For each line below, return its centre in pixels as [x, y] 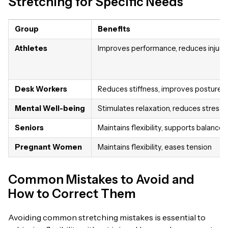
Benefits [114, 29]
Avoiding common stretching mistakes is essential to [107, 217]
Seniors [29, 127]
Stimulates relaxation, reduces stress [160, 108]
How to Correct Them [72, 193]
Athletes [31, 48]
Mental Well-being [50, 108]
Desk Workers [41, 89]
